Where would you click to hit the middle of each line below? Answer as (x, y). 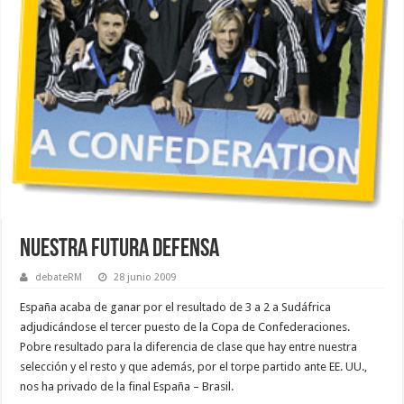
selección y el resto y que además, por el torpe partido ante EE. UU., (194, 366)
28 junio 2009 (145, 277)
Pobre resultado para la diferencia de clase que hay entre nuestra (189, 346)
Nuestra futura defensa (120, 249)
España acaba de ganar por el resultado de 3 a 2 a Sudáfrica (176, 307)
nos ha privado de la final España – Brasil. (127, 386)
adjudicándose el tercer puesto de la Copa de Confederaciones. (185, 326)
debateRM (59, 277)
